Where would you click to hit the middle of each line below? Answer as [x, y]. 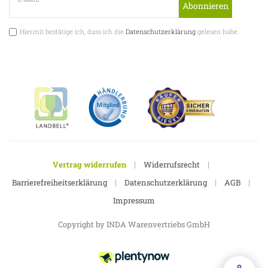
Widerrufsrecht [172, 165]
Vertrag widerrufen [89, 165]
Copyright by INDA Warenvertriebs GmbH [134, 225]
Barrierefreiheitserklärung [60, 183]
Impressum [134, 201]
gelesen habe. [217, 31]
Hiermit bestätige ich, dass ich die [72, 31]
